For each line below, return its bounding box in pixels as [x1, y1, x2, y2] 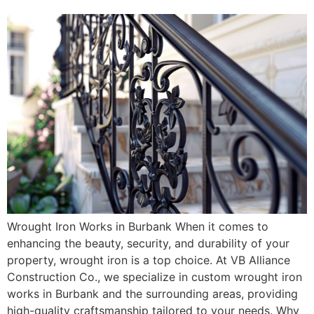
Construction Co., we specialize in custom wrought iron [7, 270, 302, 285]
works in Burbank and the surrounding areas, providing [7, 287, 298, 301]
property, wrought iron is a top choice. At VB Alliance [7, 253, 290, 268]
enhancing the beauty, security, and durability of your [7, 236, 289, 251]
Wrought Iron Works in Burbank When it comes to [7, 219, 268, 234]
